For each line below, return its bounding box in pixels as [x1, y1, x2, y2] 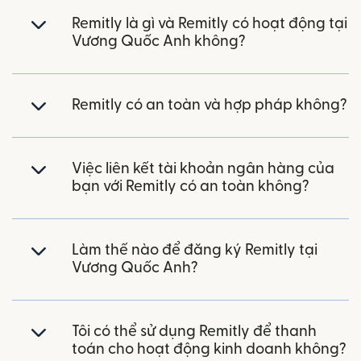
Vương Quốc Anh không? [72, 34, 246, 50]
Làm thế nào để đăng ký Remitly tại [72, 243, 317, 259]
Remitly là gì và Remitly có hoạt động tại [72, 16, 347, 32]
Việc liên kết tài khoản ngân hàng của [72, 161, 334, 177]
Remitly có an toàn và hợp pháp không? [72, 98, 347, 114]
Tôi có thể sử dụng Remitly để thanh [72, 324, 317, 340]
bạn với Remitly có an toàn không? [72, 179, 309, 195]
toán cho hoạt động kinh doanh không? [72, 342, 346, 358]
